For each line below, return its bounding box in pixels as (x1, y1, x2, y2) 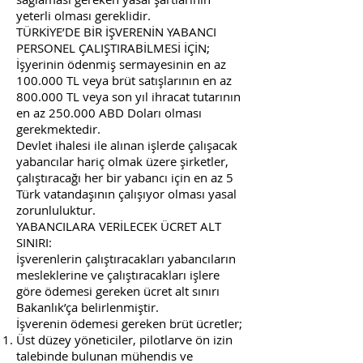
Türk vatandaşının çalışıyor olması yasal (16, 186, 237, 202)
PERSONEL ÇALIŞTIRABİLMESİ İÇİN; (16, 40, 210, 56)
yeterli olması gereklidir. (16, 7, 151, 23)
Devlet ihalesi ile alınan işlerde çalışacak (16, 137, 237, 153)
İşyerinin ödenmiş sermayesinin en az (16, 56, 226, 72)
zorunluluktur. (16, 202, 96, 218)
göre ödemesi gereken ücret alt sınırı (16, 283, 220, 299)
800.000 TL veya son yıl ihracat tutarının (16, 88, 241, 105)
